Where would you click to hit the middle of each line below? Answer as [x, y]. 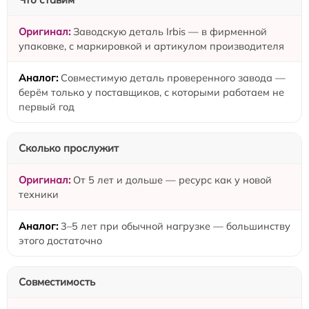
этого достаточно [60, 241]
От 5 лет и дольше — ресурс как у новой [172, 180]
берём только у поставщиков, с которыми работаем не [151, 92]
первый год [47, 107]
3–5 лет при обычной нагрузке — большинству [176, 226]
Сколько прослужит [69, 148]
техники [39, 195]
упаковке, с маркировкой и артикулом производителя [151, 46]
